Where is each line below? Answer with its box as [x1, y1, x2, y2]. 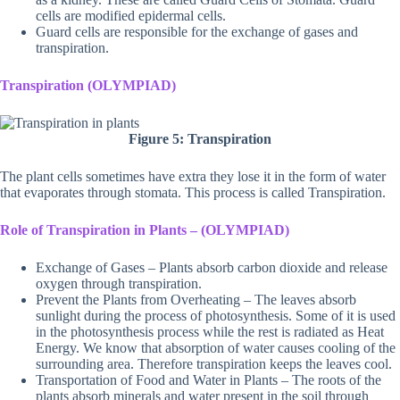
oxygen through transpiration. [36, 275, 202, 291]
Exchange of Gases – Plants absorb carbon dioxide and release [36, 259, 387, 275]
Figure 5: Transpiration [129, 130, 271, 146]
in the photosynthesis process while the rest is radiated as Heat [36, 323, 384, 339]
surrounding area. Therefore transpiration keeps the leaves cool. [36, 355, 392, 371]
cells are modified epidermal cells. [36, 7, 226, 23]
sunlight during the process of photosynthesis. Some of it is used [36, 307, 396, 323]
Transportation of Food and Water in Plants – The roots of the [36, 371, 381, 387]
